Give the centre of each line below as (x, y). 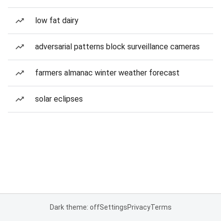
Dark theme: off (74, 207)
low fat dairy (57, 20)
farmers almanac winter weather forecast (107, 73)
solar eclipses (59, 99)
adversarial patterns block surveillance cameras (117, 47)
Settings (113, 207)
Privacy (139, 207)
